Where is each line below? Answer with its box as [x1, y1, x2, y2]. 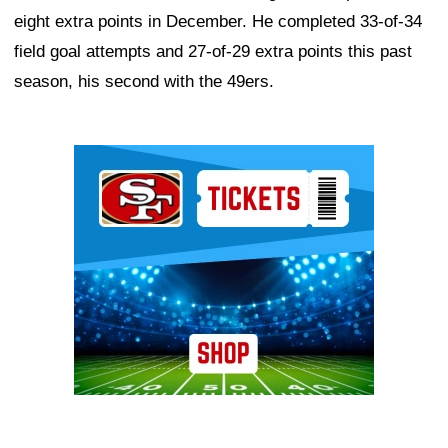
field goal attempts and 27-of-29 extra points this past [14, 41, 412, 61]
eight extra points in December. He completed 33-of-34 [14, 11, 422, 31]
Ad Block [74, 149, 141, 169]
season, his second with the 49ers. [14, 71, 274, 91]
